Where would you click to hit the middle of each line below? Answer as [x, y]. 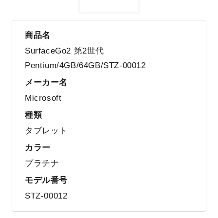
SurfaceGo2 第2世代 [64, 51]
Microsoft [43, 98]
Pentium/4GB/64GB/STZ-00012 [85, 65]
